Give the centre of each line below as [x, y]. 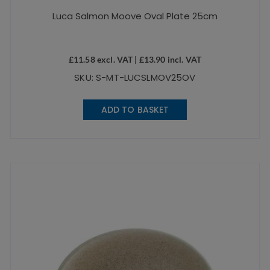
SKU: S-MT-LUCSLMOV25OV [135, 78]
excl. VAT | [117, 60]
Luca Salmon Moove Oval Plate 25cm [135, 16]
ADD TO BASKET [135, 110]
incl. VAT [184, 60]
